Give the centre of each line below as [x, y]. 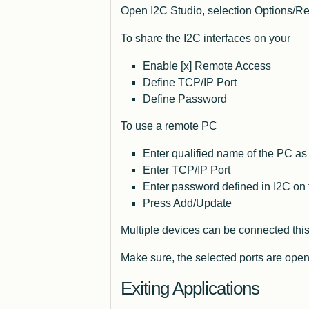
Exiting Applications [190, 289]
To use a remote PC [169, 126]
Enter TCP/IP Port [186, 170]
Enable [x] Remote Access [207, 66]
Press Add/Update [187, 203]
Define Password [185, 99]
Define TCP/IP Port [189, 83]
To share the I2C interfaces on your [205, 39]
